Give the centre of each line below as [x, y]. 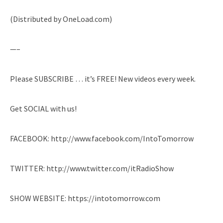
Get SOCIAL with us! [43, 108]
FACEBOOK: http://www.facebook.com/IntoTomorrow [102, 138]
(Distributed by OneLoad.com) [61, 19]
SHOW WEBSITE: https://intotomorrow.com [85, 198]
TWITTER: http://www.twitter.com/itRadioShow [92, 168]
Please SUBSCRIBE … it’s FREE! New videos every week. [103, 78]
